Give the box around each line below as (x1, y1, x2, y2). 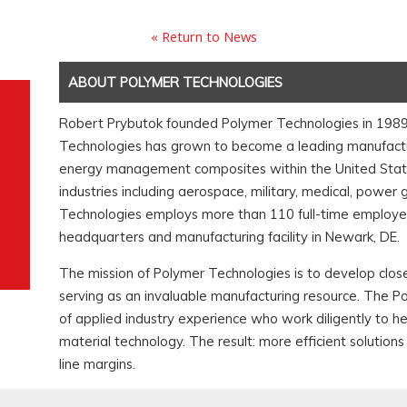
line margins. (58, 355, 135, 373)
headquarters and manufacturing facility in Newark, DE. (58, 228, 400, 246)
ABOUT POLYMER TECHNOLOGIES (67, 74, 283, 92)
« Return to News (150, 27, 257, 46)
